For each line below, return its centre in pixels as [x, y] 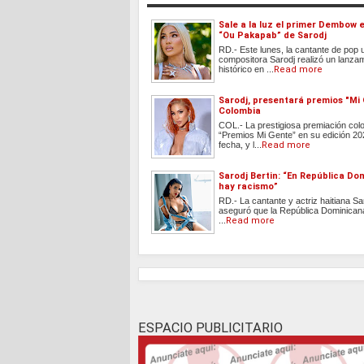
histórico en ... [246, 69]
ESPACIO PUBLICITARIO [210, 328]
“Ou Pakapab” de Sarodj [273, 36]
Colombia [240, 111]
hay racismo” [248, 187]
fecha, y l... [240, 145]
